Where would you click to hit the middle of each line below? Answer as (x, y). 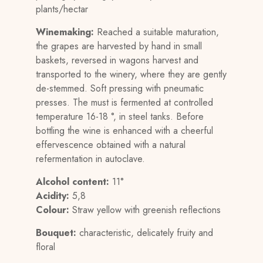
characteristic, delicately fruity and (145, 232)
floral (46, 247)
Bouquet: (56, 232)
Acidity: (53, 195)
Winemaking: (65, 32)
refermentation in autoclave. (91, 159)
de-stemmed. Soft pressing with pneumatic (120, 88)
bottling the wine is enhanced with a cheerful (125, 130)
